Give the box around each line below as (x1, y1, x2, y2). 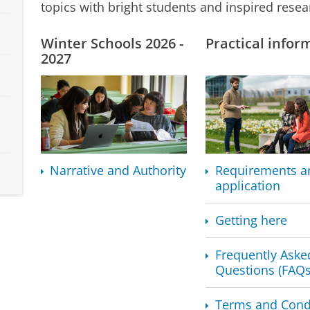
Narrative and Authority (50, 162, 187, 179)
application (215, 177, 280, 194)
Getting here (215, 212, 287, 229)
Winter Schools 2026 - (40, 33, 183, 53)
